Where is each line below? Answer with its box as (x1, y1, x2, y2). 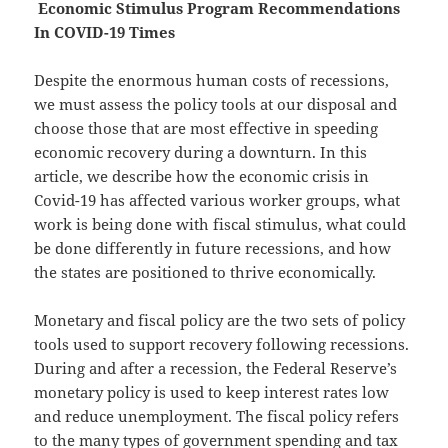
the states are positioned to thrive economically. (34, 261, 377, 282)
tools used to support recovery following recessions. (34, 333, 410, 354)
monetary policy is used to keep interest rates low (34, 381, 390, 402)
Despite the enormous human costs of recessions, (34, 69, 390, 90)
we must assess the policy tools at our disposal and (34, 93, 398, 114)
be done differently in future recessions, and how (34, 237, 392, 258)
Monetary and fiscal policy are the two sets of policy (34, 309, 406, 330)
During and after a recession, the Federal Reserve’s (34, 357, 398, 378)
